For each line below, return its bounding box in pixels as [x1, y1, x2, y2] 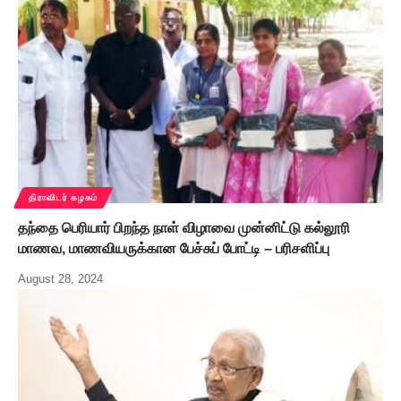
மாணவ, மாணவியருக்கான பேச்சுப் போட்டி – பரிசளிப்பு [18, 241, 329, 257]
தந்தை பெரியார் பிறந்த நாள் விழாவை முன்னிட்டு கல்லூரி [18, 220, 350, 236]
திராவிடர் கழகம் [29, 192, 98, 203]
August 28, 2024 [18, 272, 103, 286]
